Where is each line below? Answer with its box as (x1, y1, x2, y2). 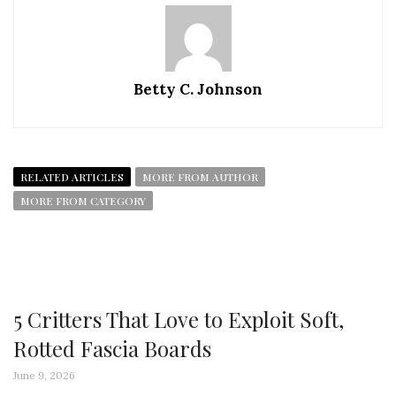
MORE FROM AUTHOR (142, 169, 258, 184)
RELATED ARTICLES (20, 169, 124, 184)
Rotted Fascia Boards (13, 333, 211, 362)
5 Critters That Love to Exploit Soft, (13, 304, 344, 333)
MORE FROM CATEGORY (20, 193, 146, 208)
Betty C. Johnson (133, 79, 263, 99)
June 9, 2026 (13, 368, 75, 382)
